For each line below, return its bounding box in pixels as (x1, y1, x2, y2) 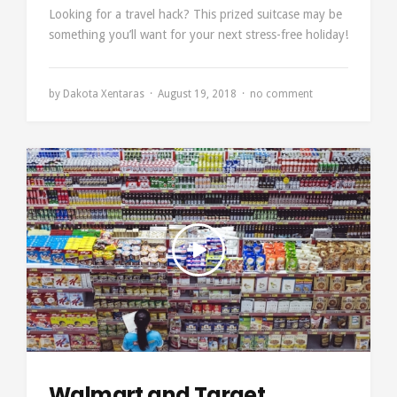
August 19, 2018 (158, 88, 237, 100)
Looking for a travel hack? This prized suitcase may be (49, 7, 342, 21)
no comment (250, 88, 313, 100)
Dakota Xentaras (63, 88, 144, 100)
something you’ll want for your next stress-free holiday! (49, 27, 348, 42)
